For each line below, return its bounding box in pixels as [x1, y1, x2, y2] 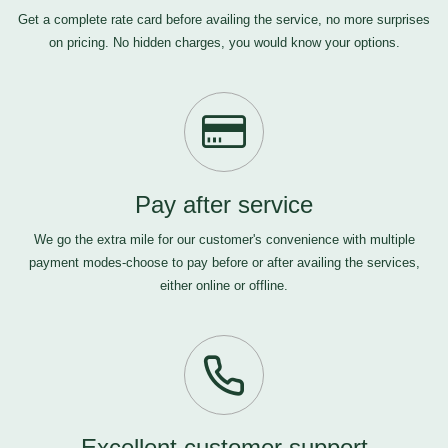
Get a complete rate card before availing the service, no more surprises [18, 12, 430, 27]
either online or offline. [160, 278, 288, 293]
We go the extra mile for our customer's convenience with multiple [33, 232, 415, 247]
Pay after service [135, 191, 313, 218]
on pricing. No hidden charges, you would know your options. [48, 35, 400, 50]
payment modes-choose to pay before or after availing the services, [28, 255, 420, 270]
